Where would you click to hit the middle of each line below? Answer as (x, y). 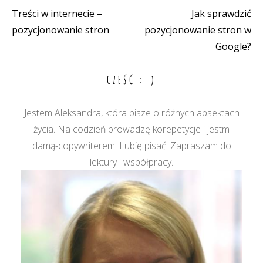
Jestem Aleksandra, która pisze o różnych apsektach (131, 113)
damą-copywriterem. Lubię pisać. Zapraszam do (131, 146)
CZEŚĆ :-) (131, 80)
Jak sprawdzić (221, 14)
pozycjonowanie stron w (198, 30)
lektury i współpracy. (131, 162)
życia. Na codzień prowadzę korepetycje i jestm (131, 129)
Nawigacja (34, 19)
